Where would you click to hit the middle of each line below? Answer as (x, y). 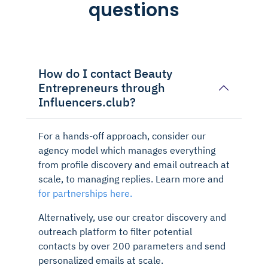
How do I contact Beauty (105, 73)
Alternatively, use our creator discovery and (132, 217)
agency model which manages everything (127, 150)
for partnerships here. (85, 193)
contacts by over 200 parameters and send (132, 246)
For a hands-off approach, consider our (122, 135)
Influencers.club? (87, 102)
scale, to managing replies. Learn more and (131, 179)
